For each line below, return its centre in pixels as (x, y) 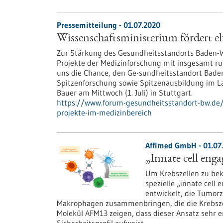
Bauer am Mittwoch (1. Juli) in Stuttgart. (125, 93)
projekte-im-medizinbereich (104, 112)
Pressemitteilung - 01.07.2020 (109, 25)
